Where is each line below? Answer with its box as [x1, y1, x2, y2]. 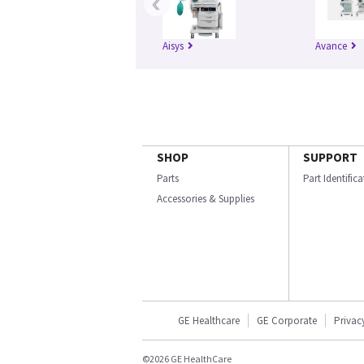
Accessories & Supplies [157, 192, 254, 206]
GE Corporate [257, 314, 317, 328]
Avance [315, 39, 347, 54]
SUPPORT [303, 149, 357, 166]
